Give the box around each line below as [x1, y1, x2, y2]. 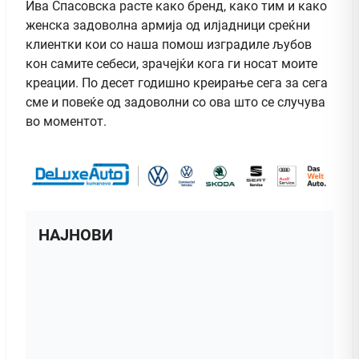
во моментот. [26, 114, 107, 130]
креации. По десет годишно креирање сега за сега [26, 75, 328, 91]
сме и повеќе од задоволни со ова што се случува [26, 95, 325, 111]
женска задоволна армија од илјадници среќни [26, 18, 310, 34]
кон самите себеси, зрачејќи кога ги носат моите [26, 56, 317, 72]
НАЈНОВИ [38, 224, 113, 244]
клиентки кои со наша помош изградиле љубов [26, 37, 312, 53]
